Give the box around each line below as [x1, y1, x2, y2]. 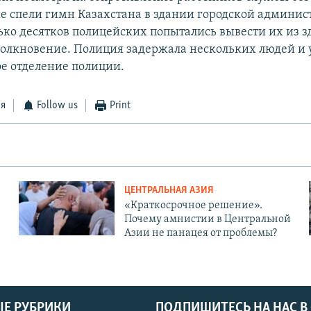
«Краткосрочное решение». [124, 200, 262, 212]
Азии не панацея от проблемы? [124, 228, 277, 239]
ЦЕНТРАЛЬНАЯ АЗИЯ [124, 185, 214, 196]
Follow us [37, 100, 78, 112]
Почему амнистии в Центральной [124, 214, 291, 226]
